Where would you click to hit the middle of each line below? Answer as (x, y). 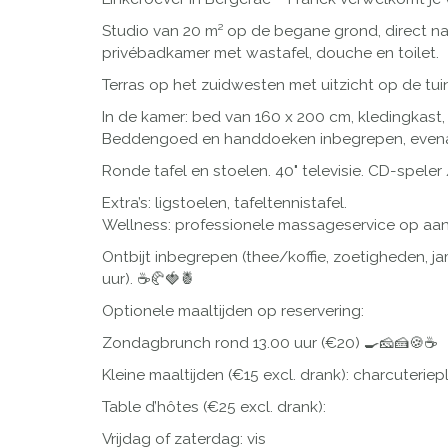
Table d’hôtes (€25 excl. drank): (214, 407)
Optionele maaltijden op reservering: (233, 311)
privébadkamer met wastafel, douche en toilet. (270, 53)
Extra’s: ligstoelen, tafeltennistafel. (224, 203)
